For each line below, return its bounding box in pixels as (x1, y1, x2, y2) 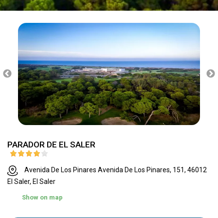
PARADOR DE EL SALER (7, 140, 95, 150)
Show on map (22, 193, 63, 201)
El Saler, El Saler (7, 177, 55, 185)
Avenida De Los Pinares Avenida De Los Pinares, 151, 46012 (24, 166, 207, 174)
